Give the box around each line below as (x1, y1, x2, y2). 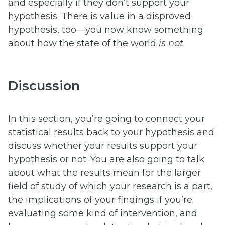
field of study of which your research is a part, (8, 181, 212, 192)
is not (159, 37, 183, 49)
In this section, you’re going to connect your (8, 113, 205, 125)
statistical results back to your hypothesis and (8, 127, 214, 138)
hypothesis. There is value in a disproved (8, 10, 191, 22)
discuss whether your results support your (8, 140, 197, 152)
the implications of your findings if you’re (8, 194, 192, 206)
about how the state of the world (8, 37, 159, 49)
